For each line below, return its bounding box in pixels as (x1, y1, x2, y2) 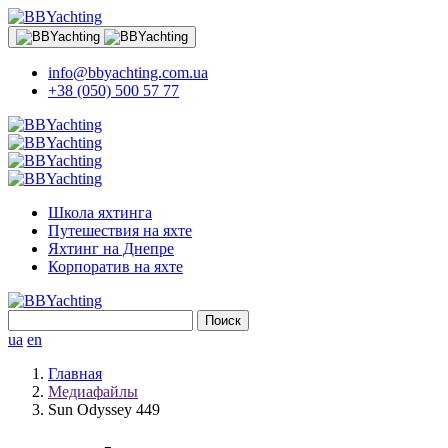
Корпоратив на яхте (48, 258, 183, 275)
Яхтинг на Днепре (48, 240, 174, 257)
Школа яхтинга (48, 204, 152, 221)
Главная (48, 365, 102, 382)
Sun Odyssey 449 (48, 401, 160, 418)
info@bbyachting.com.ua (48, 64, 208, 81)
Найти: (7, 309, 55, 326)
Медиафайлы (48, 383, 138, 400)
